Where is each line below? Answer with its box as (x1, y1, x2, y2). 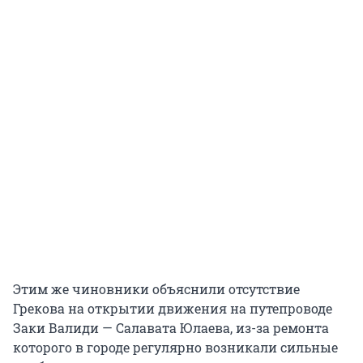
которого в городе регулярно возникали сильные (13, 339, 338, 357)
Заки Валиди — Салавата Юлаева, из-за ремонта (13, 319, 329, 337)
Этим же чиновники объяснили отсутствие (13, 280, 300, 298)
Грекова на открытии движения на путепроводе (13, 300, 332, 318)
